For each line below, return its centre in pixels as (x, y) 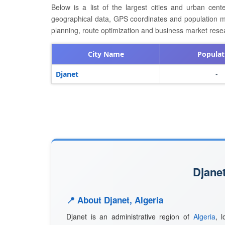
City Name (106, 54)
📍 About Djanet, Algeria (115, 200)
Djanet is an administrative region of (130, 216)
